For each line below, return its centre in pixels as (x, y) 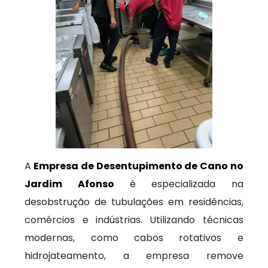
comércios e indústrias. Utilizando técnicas (134, 220)
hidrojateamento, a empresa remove (134, 256)
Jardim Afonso (69, 184)
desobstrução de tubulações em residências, (134, 202)
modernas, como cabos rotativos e (134, 238)
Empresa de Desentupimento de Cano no (137, 166)
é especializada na (179, 184)
